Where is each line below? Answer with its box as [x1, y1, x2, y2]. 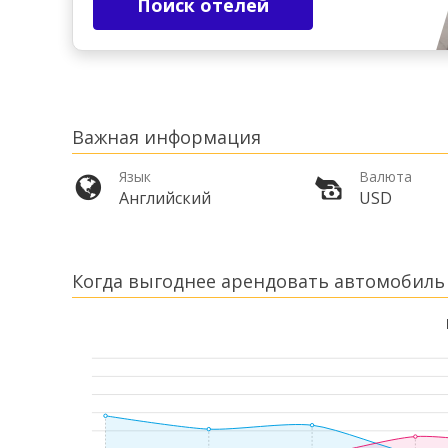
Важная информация [72, 125, 261, 150]
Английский [119, 187, 211, 210]
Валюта [359, 167, 412, 187]
